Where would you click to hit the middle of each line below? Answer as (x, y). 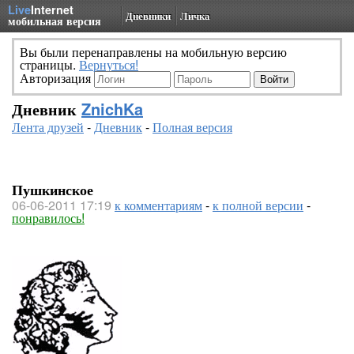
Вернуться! (109, 64)
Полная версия (192, 127)
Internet (52, 9)
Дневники (148, 15)
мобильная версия (55, 21)
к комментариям (158, 205)
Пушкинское (53, 190)
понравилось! (48, 218)
